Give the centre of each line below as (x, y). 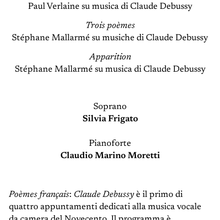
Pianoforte (110, 144)
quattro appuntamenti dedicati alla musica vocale (105, 207)
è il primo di (158, 195)
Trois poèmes (110, 26)
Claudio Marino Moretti (110, 156)
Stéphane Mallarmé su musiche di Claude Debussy (110, 38)
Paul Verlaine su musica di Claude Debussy (110, 7)
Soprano (110, 107)
